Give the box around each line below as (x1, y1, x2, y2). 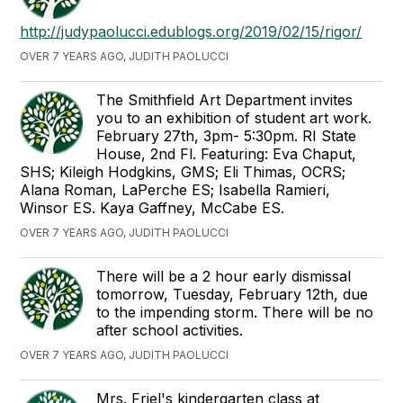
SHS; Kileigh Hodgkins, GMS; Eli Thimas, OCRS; (20, 163, 346, 181)
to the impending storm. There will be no (96, 303, 374, 321)
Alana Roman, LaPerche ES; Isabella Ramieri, (20, 181, 331, 199)
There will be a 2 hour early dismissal (96, 267, 352, 285)
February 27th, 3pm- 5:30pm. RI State (96, 127, 357, 145)
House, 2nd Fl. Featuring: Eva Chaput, (96, 145, 357, 163)
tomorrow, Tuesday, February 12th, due (96, 285, 369, 303)
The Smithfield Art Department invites (96, 91, 354, 109)
